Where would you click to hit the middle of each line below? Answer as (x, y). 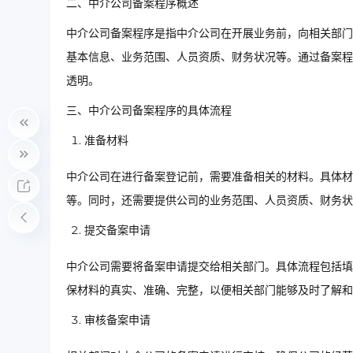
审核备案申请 (117, 320)
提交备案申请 (117, 230)
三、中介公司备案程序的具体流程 (149, 110)
